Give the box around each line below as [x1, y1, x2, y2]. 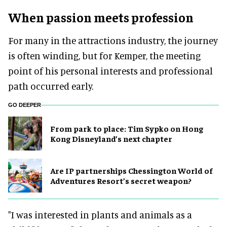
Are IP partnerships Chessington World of [50, 165, 212, 176]
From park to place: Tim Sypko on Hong [50, 123, 203, 134]
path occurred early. [8, 80, 93, 92]
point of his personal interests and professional [8, 64, 213, 77]
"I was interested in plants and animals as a [8, 208, 192, 220]
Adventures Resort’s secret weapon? [50, 175, 192, 186]
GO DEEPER [8, 101, 41, 108]
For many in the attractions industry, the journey [8, 34, 218, 46]
